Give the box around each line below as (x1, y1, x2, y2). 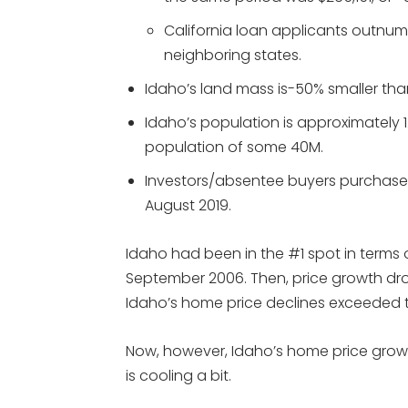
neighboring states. (164, 45, 301, 66)
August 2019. (145, 195, 231, 216)
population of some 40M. (145, 137, 323, 158)
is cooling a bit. (126, 365, 231, 386)
